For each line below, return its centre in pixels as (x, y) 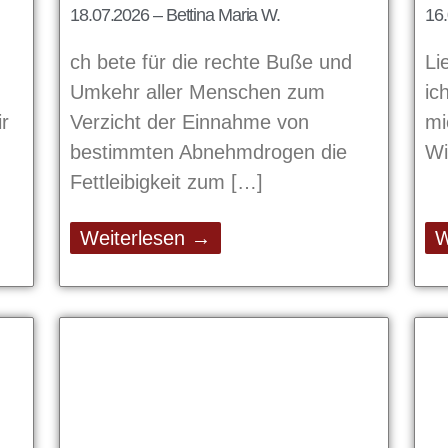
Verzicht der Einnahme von (189, 122)
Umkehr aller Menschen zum (197, 92)
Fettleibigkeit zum (150, 182)
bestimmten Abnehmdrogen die (208, 152)
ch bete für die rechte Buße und (211, 62)
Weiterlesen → (145, 238)
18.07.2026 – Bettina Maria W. (175, 15)
